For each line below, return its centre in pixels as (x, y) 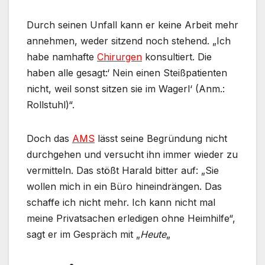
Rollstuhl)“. (51, 104)
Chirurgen (119, 56)
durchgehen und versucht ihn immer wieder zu (132, 154)
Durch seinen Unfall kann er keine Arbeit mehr (132, 25)
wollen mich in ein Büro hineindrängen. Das (124, 186)
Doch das (49, 138)
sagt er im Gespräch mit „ (83, 234)
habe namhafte (62, 56)
